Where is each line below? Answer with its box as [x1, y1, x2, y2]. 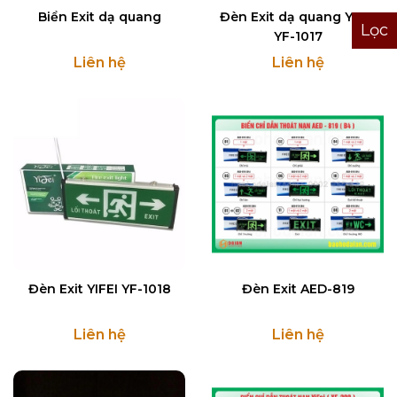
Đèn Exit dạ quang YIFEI [220, 9, 376, 26]
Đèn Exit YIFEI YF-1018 [27, 281, 171, 298]
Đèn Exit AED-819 [241, 281, 354, 298]
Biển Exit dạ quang [37, 9, 161, 26]
